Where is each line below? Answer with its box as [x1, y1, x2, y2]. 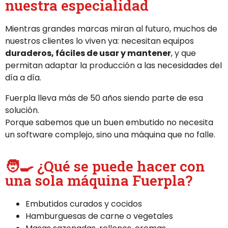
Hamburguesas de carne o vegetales [25, 210, 173, 222]
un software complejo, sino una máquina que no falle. [5, 129, 215, 140]
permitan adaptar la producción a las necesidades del [5, 60, 222, 71]
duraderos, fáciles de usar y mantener [5, 47, 171, 59]
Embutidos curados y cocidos [25, 198, 142, 210]
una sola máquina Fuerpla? [5, 171, 192, 190]
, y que [171, 47, 196, 59]
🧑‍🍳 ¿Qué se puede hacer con [5, 157, 205, 176]
